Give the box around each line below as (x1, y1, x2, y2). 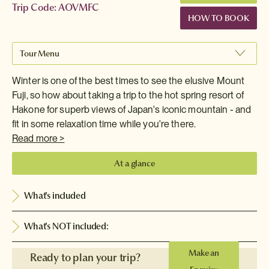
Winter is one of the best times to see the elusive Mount (12, 75, 245, 86)
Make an (189, 247, 220, 259)
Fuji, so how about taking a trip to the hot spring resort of (12, 89, 244, 101)
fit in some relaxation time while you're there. (12, 118, 196, 130)
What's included (24, 189, 86, 202)
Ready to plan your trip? (30, 250, 141, 265)
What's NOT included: (24, 220, 109, 232)
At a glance (114, 157, 155, 169)
